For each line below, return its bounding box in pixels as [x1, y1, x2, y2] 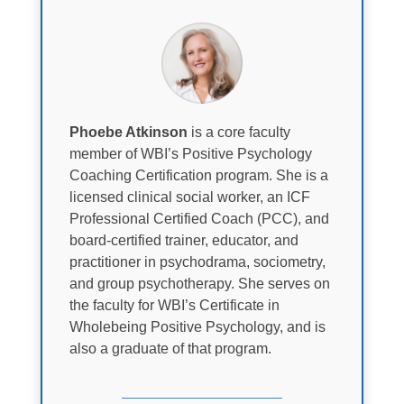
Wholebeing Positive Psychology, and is [69, 318, 326, 335]
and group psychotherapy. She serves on [69, 275, 330, 291]
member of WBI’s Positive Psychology [69, 145, 312, 161]
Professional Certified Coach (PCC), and [69, 210, 329, 226]
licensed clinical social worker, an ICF [69, 188, 310, 205]
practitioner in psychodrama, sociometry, [69, 253, 326, 270]
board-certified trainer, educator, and [69, 232, 298, 248]
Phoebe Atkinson [69, 124, 188, 140]
